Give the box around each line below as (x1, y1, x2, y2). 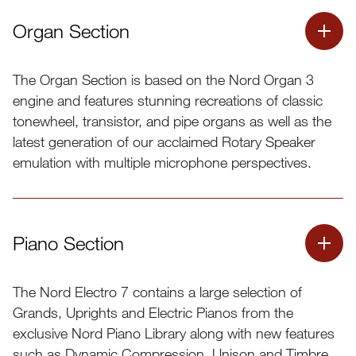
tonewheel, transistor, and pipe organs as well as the (13, 112, 331, 130)
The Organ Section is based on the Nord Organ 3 (13, 71, 314, 89)
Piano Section (13, 231, 124, 255)
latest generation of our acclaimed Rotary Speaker (13, 133, 315, 151)
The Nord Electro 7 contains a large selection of (13, 283, 302, 301)
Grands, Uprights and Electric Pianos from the (13, 304, 293, 322)
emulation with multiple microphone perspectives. (13, 153, 311, 172)
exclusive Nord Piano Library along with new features (13, 324, 335, 342)
